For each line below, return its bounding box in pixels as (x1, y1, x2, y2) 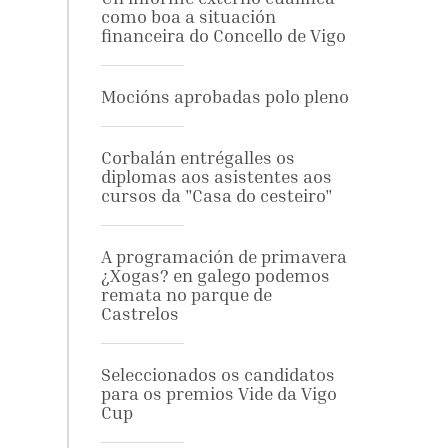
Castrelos (100, 303, 179, 324)
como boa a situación (100, 6, 276, 27)
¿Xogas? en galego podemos (100, 265, 330, 286)
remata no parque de (100, 284, 272, 305)
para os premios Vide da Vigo (100, 383, 337, 404)
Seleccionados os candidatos (100, 364, 335, 385)
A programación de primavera (100, 246, 347, 267)
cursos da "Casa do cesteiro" (100, 185, 333, 206)
